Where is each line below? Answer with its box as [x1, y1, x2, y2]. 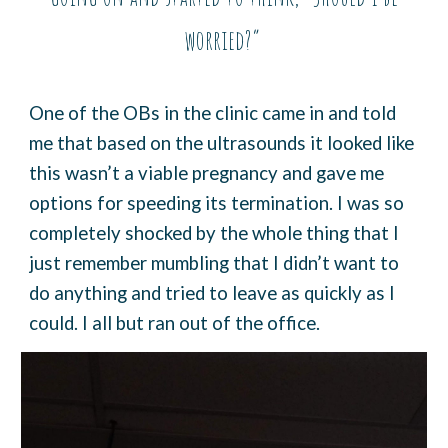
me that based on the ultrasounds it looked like [29, 132, 415, 154]
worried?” [183, 23, 265, 57]
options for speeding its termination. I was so [29, 192, 405, 214]
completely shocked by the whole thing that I [29, 222, 400, 244]
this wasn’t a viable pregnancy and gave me [29, 162, 385, 184]
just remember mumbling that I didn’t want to [29, 252, 400, 274]
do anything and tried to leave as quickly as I [29, 282, 396, 304]
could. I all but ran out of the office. [29, 312, 321, 334]
